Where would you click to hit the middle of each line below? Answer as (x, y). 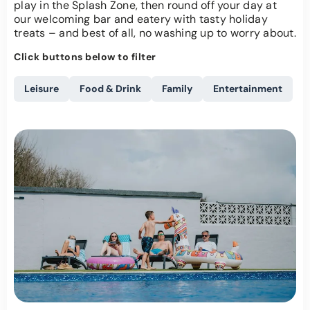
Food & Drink (110, 89)
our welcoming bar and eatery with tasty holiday (141, 19)
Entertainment (248, 89)
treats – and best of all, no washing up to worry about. (155, 33)
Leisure (42, 89)
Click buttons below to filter (85, 57)
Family (177, 89)
